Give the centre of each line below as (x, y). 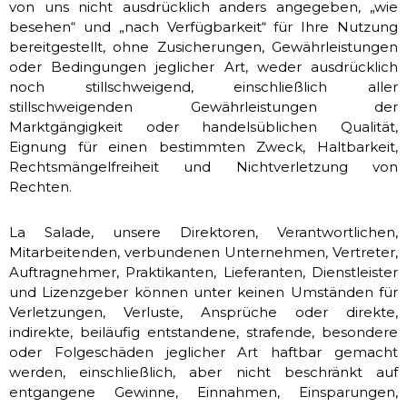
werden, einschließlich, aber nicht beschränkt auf (203, 372)
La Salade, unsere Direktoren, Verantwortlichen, (203, 232)
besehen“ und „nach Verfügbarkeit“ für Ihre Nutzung (203, 27)
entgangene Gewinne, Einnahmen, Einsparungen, (203, 392)
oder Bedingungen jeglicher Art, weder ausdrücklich (203, 67)
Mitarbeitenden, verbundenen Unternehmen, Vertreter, (203, 252)
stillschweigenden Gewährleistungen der (203, 107)
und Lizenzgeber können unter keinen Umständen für (203, 292)
